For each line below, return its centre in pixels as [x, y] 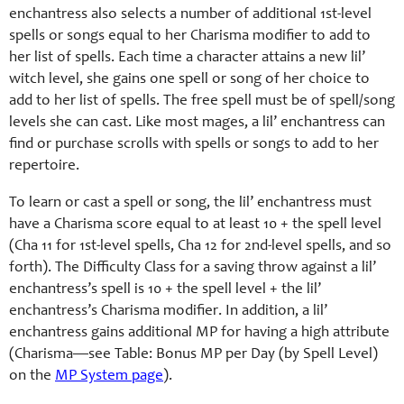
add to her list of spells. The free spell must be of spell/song [202, 101]
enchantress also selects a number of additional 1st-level [190, 15]
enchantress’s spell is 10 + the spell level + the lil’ [165, 290]
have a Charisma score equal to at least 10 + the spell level [195, 225]
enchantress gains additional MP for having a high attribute [199, 333]
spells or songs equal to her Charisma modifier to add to [190, 37]
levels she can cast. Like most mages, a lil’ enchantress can [197, 123]
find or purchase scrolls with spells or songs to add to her [194, 145]
